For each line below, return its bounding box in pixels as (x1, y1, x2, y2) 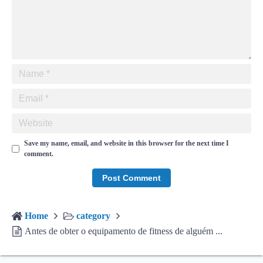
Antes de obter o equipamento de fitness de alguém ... (25, 226, 222, 236)
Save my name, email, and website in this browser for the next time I (24, 139, 229, 147)
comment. (24, 150, 53, 158)
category (76, 211, 110, 221)
